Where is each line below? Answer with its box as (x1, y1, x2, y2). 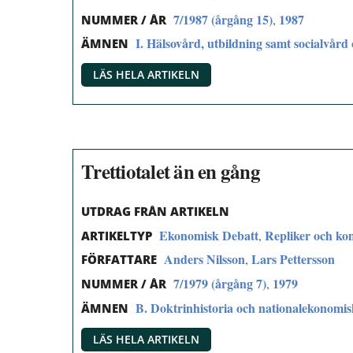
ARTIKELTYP (81, 227, 152, 243)
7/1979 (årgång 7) (173, 274, 266, 293)
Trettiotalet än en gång (81, 156, 260, 186)
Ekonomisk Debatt (159, 225, 258, 244)
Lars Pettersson (251, 250, 335, 269)
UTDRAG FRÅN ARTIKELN (81, 203, 229, 219)
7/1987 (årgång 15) (173, 9, 273, 28)
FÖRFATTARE (81, 251, 157, 268)
